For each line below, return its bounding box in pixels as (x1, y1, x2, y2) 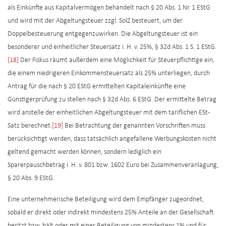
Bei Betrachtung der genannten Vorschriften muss (63, 122, 205, 130)
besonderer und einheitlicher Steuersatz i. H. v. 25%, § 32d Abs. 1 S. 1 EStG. (8, 43, 216, 51)
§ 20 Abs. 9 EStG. (8, 175, 54, 183)
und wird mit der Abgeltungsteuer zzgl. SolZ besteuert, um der (8, 17, 183, 25)
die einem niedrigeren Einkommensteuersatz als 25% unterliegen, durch (8, 70, 210, 78)
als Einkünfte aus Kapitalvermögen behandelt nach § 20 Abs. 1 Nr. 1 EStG (8, 4, 210, 12)
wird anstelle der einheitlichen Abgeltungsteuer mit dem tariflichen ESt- (8, 109, 210, 117)
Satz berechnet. (8, 122, 52, 130)
